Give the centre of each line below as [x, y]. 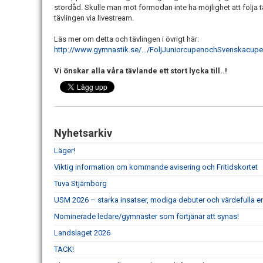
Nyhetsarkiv [83, 133]
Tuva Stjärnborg [80, 184]
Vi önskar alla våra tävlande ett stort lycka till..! [141, 71]
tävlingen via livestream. [95, 18]
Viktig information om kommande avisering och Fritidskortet [156, 167]
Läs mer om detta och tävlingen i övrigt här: [127, 39]
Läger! [65, 151]
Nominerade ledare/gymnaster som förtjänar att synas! [146, 217]
